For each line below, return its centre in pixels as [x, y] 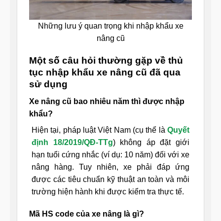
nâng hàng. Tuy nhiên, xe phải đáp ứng [110, 167]
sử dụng [48, 84]
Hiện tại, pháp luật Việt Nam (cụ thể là [99, 130]
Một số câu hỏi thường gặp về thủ [106, 60]
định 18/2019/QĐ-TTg [72, 142]
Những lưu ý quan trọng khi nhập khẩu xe [110, 26]
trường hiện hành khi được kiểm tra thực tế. [108, 191]
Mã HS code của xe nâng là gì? [87, 214]
